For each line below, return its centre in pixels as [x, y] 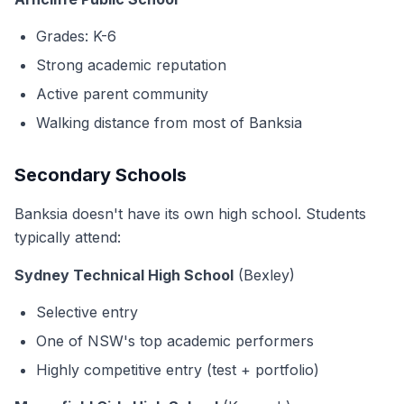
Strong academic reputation [131, 65]
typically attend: [68, 237]
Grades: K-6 [76, 36]
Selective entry [87, 312]
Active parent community [122, 94]
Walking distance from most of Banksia [169, 123]
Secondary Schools [101, 175]
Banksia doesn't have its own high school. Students [190, 214]
